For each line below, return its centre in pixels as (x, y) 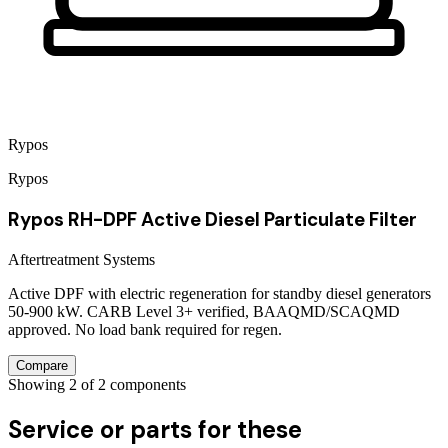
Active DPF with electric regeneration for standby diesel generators (219, 293)
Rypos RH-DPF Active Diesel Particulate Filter (212, 219)
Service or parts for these (155, 429)
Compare (42, 365)
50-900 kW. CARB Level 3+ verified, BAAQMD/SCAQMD (204, 311)
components (148, 384)
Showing (38, 384)
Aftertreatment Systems (81, 259)
